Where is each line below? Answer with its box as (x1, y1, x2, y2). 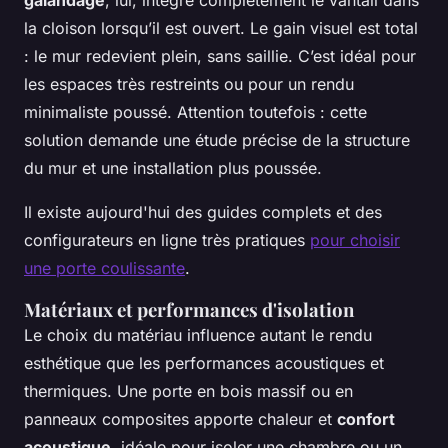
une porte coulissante (24, 258, 185, 279)
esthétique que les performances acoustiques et (24, 353, 384, 374)
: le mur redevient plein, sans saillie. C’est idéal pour (24, 46, 416, 67)
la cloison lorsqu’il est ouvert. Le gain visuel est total (24, 18, 418, 39)
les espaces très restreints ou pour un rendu (24, 74, 354, 95)
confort (337, 409, 395, 430)
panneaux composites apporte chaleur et (24, 409, 337, 430)
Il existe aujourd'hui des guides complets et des (24, 202, 382, 223)
